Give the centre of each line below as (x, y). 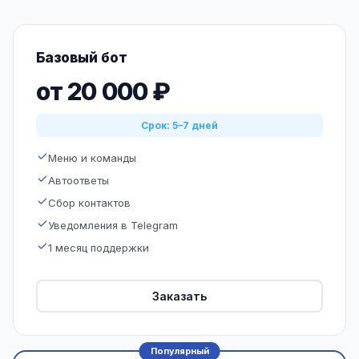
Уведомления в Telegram (113, 225)
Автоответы (79, 180)
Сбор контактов (89, 203)
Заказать (179, 296)
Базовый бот (82, 58)
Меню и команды (92, 158)
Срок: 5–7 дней (179, 125)
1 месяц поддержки (99, 248)
